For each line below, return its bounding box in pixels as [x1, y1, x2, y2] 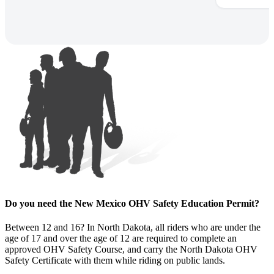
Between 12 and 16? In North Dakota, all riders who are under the [5, 221, 261, 232]
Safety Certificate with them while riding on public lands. [5, 254, 225, 265]
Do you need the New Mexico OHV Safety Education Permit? [5, 198, 259, 209]
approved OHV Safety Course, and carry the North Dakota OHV [5, 243, 257, 254]
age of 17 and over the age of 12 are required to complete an [5, 232, 237, 243]
